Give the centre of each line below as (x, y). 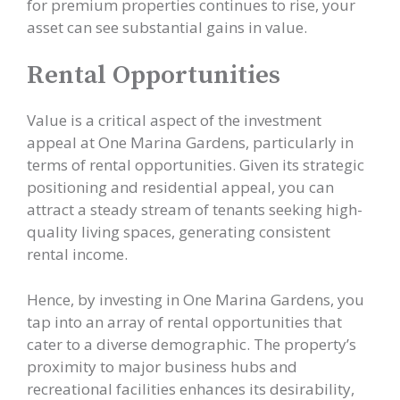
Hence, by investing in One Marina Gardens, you (196, 299)
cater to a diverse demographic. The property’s (192, 344)
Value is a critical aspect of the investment (174, 120)
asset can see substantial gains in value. (167, 27)
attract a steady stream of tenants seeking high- (195, 209)
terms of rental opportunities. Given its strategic (196, 165)
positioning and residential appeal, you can (180, 187)
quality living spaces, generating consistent (179, 232)
